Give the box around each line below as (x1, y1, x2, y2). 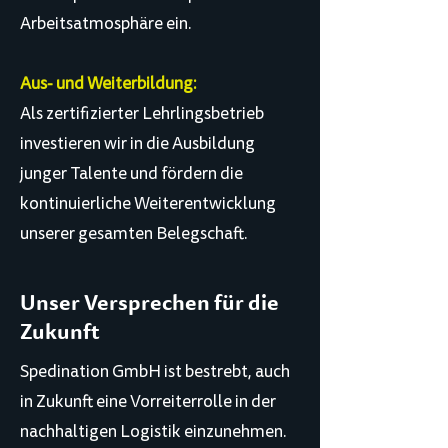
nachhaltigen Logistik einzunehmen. (20, 419, 287, 444)
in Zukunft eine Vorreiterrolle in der (20, 389, 276, 414)
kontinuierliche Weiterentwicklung (20, 191, 276, 216)
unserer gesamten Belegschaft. (20, 221, 248, 246)
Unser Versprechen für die (20, 290, 279, 316)
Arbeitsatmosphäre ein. (20, 11, 192, 36)
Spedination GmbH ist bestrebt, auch (20, 359, 290, 384)
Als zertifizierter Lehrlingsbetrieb (20, 101, 264, 126)
